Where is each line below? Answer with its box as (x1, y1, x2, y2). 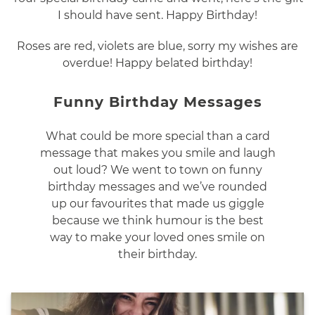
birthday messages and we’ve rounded (48, 180, 267, 194)
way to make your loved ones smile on (50, 231, 265, 245)
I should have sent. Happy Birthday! (58, 8, 257, 22)
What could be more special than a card (45, 129, 270, 143)
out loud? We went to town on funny (53, 163, 262, 177)
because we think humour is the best (51, 214, 264, 228)
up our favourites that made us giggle (51, 197, 264, 211)
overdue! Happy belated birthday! (63, 56, 252, 70)
